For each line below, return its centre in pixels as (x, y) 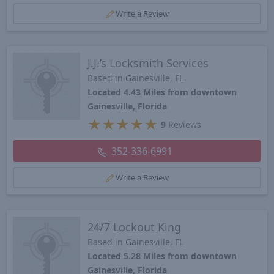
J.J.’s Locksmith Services (148, 63)
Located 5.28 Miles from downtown (162, 256)
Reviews (183, 125)
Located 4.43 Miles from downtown (162, 92)
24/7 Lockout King (134, 227)
